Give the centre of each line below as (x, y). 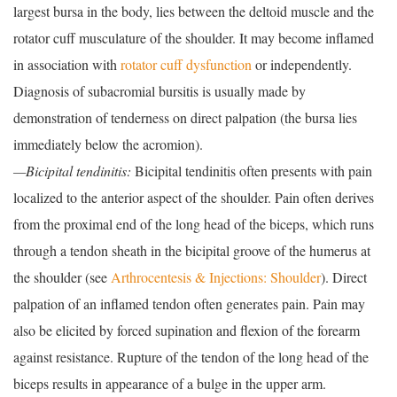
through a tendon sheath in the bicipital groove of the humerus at (192, 251)
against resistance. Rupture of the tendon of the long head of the (191, 357)
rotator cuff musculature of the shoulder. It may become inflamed (194, 38)
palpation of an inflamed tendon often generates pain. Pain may (189, 304)
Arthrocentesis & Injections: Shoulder (216, 277)
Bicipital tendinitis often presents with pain (252, 171)
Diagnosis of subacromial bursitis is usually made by (160, 91)
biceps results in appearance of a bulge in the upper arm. (170, 384)
